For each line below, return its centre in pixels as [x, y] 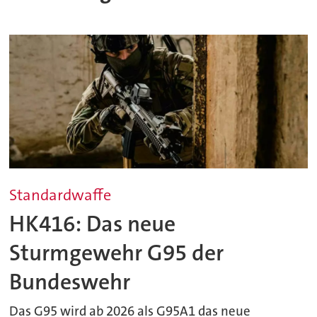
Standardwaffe [60, 195]
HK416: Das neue [93, 224]
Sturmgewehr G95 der [117, 253]
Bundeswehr [70, 282]
